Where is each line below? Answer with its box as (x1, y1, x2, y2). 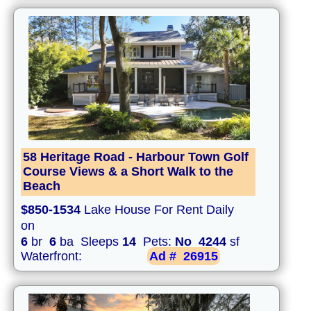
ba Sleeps (56, 235, 122, 249)
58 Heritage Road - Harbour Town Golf (23, 150, 249, 165)
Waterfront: (21, 249, 85, 264)
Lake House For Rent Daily (81, 203, 234, 217)
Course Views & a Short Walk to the (23, 165, 233, 179)
